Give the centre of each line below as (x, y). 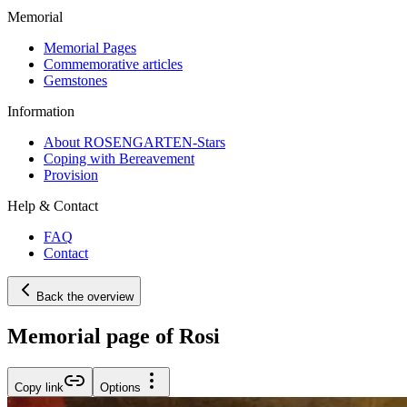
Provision (71, 174)
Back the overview (85, 296)
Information (41, 111)
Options (120, 387)
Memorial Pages (90, 47)
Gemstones (75, 80)
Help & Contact (53, 205)
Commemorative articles (113, 64)
